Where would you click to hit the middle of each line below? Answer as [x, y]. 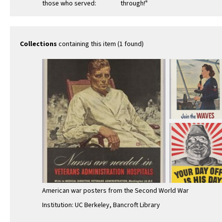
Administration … [68, 25]
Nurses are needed [69, 11]
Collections [38, 44]
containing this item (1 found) [100, 44]
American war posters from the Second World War [115, 191]
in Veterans [58, 18]
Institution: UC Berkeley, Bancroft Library [101, 205]
